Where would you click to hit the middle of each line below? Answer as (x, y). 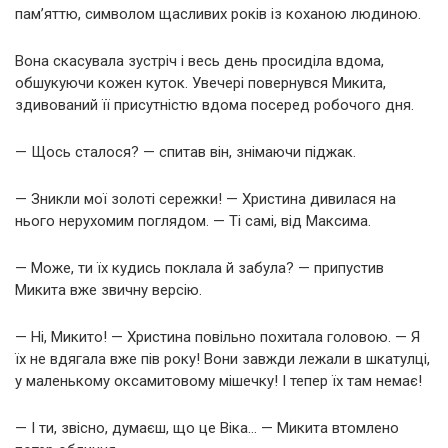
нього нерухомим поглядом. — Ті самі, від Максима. (193, 220)
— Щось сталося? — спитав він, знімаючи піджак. (185, 151)
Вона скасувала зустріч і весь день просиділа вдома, (199, 60)
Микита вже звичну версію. (108, 289)
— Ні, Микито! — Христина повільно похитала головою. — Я (217, 336)
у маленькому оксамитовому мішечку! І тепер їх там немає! (218, 380)
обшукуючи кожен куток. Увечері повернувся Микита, (200, 82)
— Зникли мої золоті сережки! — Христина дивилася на (205, 198)
